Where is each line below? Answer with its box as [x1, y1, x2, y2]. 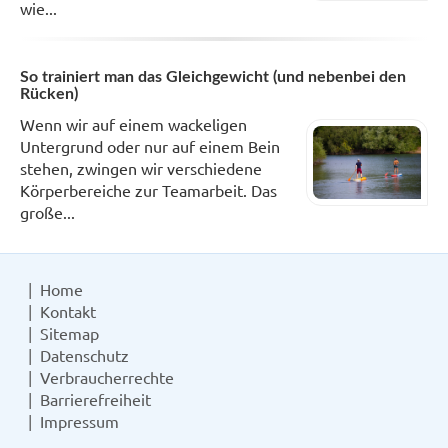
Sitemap [40, 322, 99, 343]
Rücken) [20, 85, 78, 102]
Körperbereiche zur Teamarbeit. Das [20, 179, 277, 200]
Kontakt [40, 300, 96, 321]
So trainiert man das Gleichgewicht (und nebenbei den [20, 68, 406, 85]
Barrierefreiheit [40, 388, 151, 409]
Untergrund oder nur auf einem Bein [20, 135, 280, 156]
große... [20, 201, 75, 222]
